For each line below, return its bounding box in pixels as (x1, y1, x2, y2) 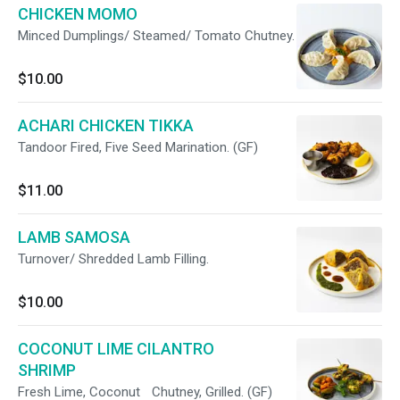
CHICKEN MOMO (18, 4, 137, 23)
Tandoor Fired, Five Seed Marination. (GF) (18, 139, 258, 155)
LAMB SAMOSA (18, 228, 130, 246)
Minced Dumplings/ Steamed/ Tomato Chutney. (18, 28, 295, 44)
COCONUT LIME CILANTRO (18, 339, 214, 358)
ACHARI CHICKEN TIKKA (18, 116, 194, 135)
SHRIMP (18, 361, 76, 379)
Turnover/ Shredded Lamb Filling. (18, 251, 209, 267)
